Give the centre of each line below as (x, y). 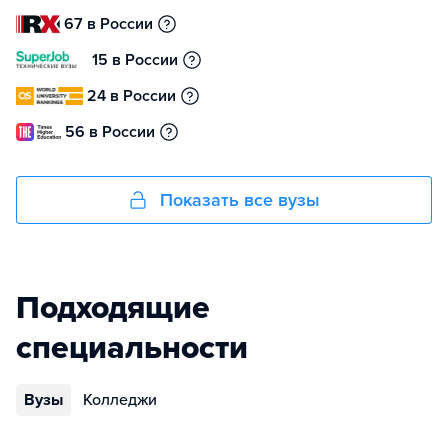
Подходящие (113, 308)
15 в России (135, 60)
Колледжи (120, 400)
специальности (132, 348)
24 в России (132, 96)
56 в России (110, 132)
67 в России (109, 24)
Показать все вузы (240, 200)
